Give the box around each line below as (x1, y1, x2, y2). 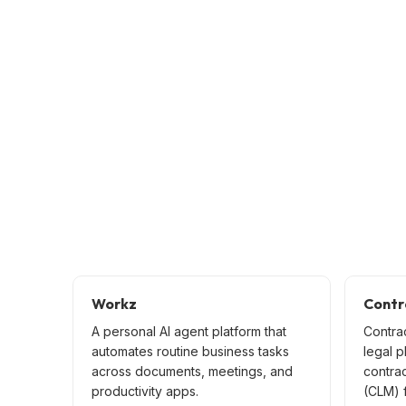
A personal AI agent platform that (92, 323, 286, 339)
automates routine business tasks (92, 343, 289, 359)
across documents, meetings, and (92, 362, 293, 379)
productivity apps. (92, 382, 198, 399)
